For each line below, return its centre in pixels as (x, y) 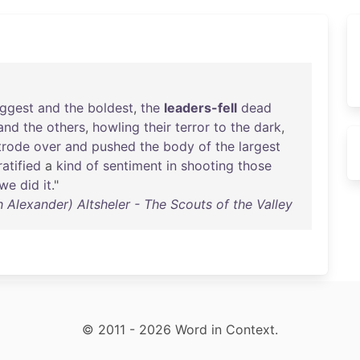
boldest (110, 108)
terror (192, 127)
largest (260, 146)
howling (116, 127)
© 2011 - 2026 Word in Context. (180, 329)
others (66, 127)
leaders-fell (200, 108)
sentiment (133, 166)
